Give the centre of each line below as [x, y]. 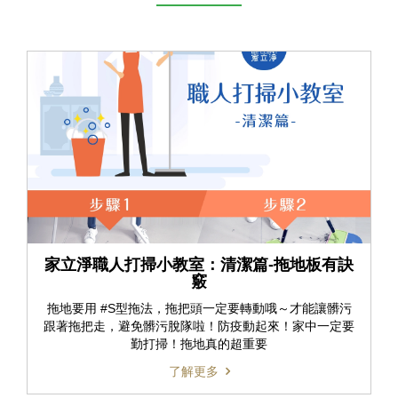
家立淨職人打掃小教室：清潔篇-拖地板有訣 [199, 265]
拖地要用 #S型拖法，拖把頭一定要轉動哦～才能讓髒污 [199, 309]
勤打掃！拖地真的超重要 [199, 344]
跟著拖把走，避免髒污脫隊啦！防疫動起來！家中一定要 [199, 326]
